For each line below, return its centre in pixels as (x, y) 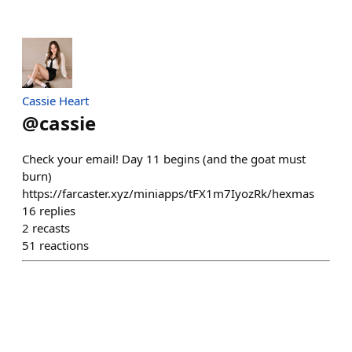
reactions (64, 246)
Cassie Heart (55, 101)
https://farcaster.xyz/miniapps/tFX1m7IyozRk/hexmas (168, 194)
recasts (51, 228)
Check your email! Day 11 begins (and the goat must (164, 159)
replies (57, 211)
